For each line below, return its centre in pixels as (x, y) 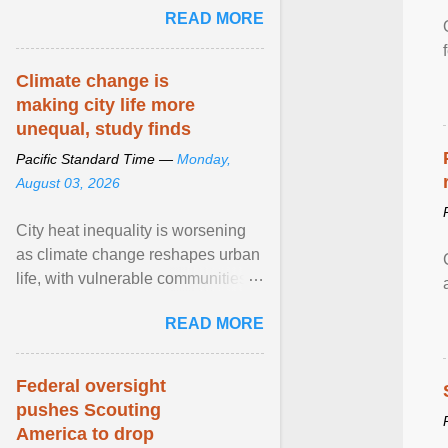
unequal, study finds (103, 129)
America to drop (85, 434)
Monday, (204, 159)
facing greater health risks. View (129, 302)
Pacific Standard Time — (96, 159)
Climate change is (92, 81)
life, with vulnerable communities (131, 278)
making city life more (105, 105)
